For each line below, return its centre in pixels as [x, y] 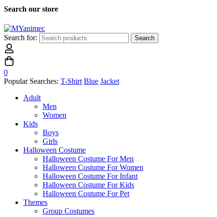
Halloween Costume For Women [93, 167]
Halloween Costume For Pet [86, 193]
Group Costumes [69, 211]
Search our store [31, 9]
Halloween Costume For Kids [88, 185]
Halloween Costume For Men [88, 158]
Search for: [22, 37]
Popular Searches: [31, 81]
